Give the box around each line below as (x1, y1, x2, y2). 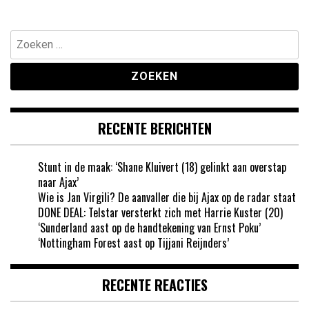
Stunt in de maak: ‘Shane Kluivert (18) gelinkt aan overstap (38, 159, 286, 176)
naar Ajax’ (38, 174, 79, 191)
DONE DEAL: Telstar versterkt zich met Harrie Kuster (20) (38, 204, 283, 221)
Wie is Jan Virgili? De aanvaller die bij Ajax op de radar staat (38, 189, 296, 206)
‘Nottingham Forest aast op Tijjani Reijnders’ (38, 235, 229, 252)
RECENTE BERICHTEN (97, 118, 212, 139)
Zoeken (10, 29, 39, 46)
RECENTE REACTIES (101, 275, 208, 296)
